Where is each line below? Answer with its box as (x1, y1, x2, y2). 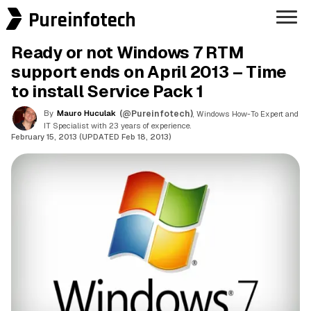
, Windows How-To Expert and (193, 108, 299, 119)
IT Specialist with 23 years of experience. (44, 120, 192, 131)
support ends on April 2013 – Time (11, 61, 287, 83)
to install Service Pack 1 (11, 81, 203, 103)
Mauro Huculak (57, 108, 116, 118)
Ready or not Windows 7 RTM (11, 42, 244, 64)
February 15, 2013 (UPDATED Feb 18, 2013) (11, 131, 171, 142)
